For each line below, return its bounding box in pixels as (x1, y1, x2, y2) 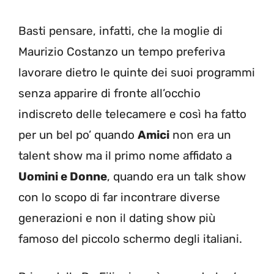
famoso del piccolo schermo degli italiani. (18, 231, 242, 246)
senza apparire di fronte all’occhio (18, 86, 201, 100)
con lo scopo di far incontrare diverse (18, 190, 220, 204)
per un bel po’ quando (18, 127, 138, 142)
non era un (169, 127, 231, 142)
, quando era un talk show (107, 169, 246, 183)
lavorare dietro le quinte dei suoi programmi (18, 65, 255, 80)
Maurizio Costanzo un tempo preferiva (18, 44, 225, 59)
